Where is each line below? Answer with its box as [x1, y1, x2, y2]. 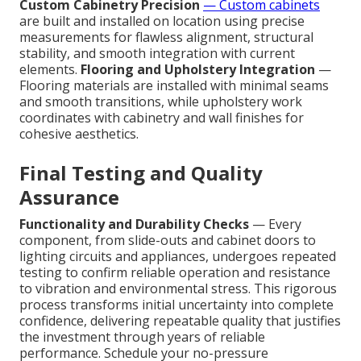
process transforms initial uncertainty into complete [19, 296, 334, 314]
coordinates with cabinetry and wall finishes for [19, 109, 304, 127]
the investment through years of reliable [19, 328, 265, 346]
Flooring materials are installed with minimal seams [19, 77, 329, 95]
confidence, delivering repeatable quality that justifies [19, 312, 341, 330]
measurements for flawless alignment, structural [19, 28, 313, 47]
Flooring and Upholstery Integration [81, 60, 315, 79]
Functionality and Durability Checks [19, 215, 249, 234]
